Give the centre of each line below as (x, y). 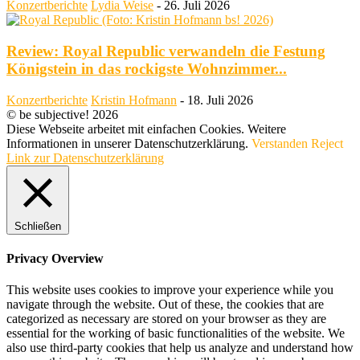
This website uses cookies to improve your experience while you (170, 290)
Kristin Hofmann (134, 100)
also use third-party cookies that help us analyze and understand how (180, 348)
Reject (327, 143)
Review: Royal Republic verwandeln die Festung (166, 51)
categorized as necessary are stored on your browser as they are (166, 319)
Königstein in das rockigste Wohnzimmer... (147, 68)
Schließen (38, 226)
